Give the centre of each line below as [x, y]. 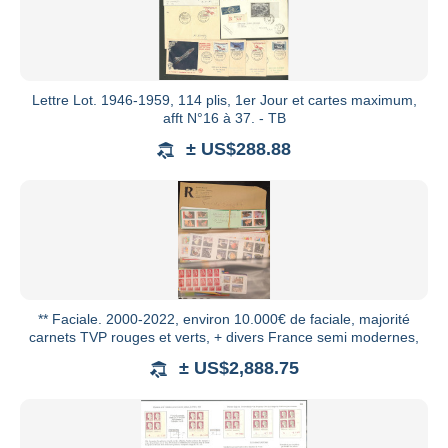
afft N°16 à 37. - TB [224, 118]
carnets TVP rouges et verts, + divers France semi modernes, [224, 337]
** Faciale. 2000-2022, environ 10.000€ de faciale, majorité [224, 319]
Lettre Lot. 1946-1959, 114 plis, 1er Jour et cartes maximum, [224, 100]
